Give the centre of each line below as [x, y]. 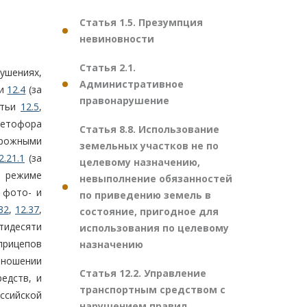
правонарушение [124, 100]
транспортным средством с [152, 290]
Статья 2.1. [108, 67]
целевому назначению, [140, 162]
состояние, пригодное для [149, 211]
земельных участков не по [149, 146]
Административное [132, 84]
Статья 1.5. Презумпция [141, 22]
